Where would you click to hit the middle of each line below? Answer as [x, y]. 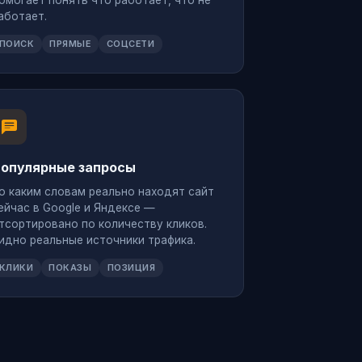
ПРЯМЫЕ [70, 44]
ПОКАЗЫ [70, 267]
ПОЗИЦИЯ [131, 267]
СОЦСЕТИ [130, 44]
